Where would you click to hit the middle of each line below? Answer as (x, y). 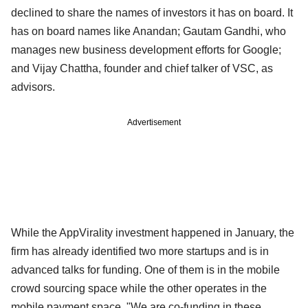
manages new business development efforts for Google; (146, 49)
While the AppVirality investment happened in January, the (153, 232)
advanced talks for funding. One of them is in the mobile (145, 269)
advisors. (33, 87)
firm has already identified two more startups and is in (140, 251)
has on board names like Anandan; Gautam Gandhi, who (148, 31)
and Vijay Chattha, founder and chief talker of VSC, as (142, 68)
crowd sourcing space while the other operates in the (139, 288)
